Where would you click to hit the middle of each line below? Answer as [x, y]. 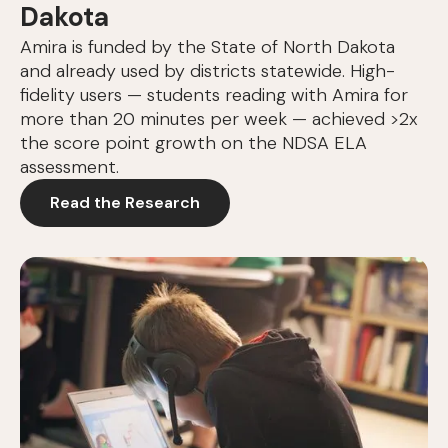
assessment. [69, 167]
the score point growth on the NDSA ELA [193, 143]
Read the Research [125, 203]
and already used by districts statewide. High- [207, 71]
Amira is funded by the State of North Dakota [207, 47]
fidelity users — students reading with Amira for [214, 95]
